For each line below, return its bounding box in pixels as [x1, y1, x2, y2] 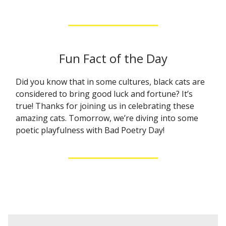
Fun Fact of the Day [59, 50, 167, 67]
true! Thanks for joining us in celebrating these [16, 100, 194, 111]
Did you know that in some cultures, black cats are [16, 76, 205, 87]
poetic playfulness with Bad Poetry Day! [16, 125, 164, 136]
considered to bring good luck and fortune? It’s [16, 88, 193, 99]
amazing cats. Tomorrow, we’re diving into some [16, 112, 198, 124]
